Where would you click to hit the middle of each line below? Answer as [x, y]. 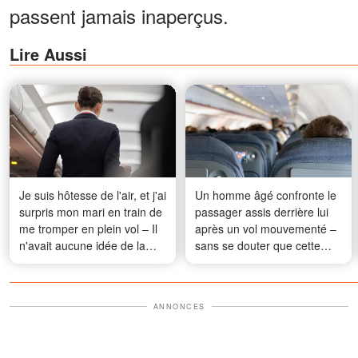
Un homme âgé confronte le [266, 195]
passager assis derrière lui [262, 211]
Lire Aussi [48, 54]
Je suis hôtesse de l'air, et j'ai [93, 195]
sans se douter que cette [258, 245]
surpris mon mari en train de [91, 211]
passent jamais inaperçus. [119, 16]
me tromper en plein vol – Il [88, 228]
